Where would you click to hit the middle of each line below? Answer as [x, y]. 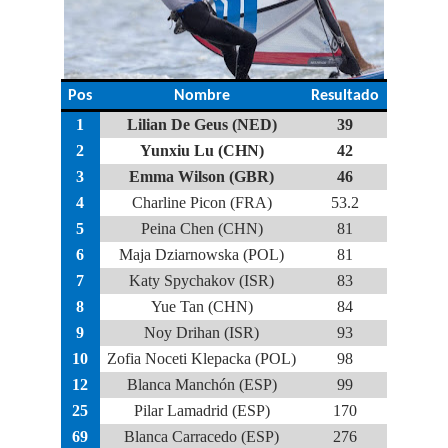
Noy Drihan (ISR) [202, 332]
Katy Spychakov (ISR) [202, 280]
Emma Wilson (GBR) [202, 176]
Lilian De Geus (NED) [201, 124]
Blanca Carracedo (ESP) [202, 436]
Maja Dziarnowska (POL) [202, 254]
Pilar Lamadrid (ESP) [201, 410]
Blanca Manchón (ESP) [201, 384]
